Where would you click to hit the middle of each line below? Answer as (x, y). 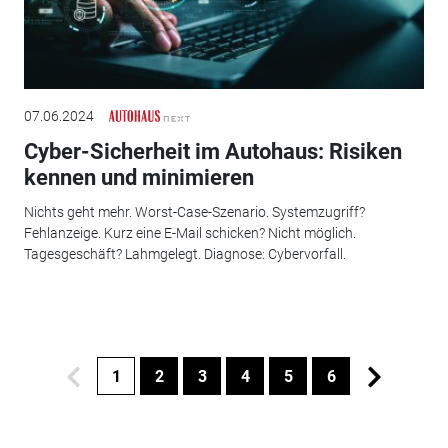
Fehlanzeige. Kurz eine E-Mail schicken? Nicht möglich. (189, 232)
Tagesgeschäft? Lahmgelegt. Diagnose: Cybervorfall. (184, 253)
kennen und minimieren (138, 178)
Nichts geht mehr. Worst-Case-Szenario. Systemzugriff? (194, 211)
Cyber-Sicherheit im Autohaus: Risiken (212, 152)
